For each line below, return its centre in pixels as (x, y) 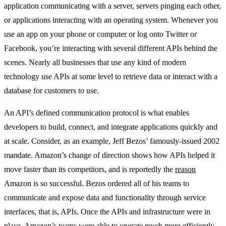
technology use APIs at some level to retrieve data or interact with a (111, 76)
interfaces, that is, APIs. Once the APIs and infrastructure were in (107, 211)
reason (185, 169)
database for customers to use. (51, 90)
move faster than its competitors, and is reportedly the (90, 169)
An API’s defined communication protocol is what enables (97, 112)
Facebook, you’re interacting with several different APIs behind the (111, 48)
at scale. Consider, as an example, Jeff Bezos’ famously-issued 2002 (112, 141)
